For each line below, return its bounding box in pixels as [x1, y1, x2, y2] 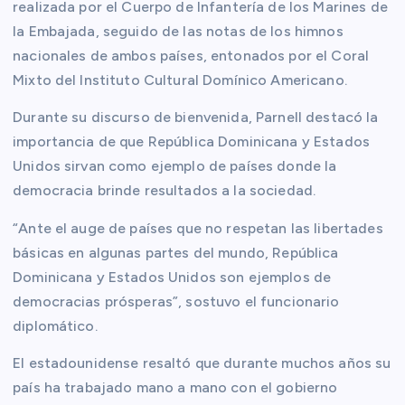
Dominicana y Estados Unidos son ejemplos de [13, 268, 332, 286]
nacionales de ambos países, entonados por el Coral [13, 47, 370, 65]
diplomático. [13, 316, 98, 334]
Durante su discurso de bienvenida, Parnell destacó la [13, 108, 379, 127]
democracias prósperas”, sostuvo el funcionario [13, 292, 340, 310]
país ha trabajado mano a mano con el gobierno [13, 378, 338, 396]
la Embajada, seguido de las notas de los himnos [13, 23, 344, 41]
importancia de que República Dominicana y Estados [13, 133, 370, 151]
